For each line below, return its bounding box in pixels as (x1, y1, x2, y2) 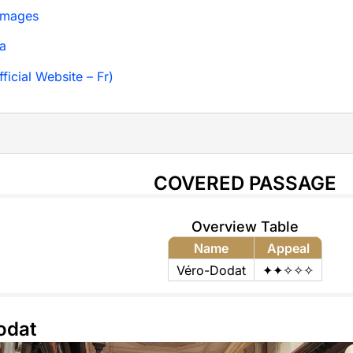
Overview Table (191, 218, 299, 236)
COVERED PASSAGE (154, 172, 337, 195)
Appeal (266, 240, 310, 257)
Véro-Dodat (176, 262, 247, 279)
